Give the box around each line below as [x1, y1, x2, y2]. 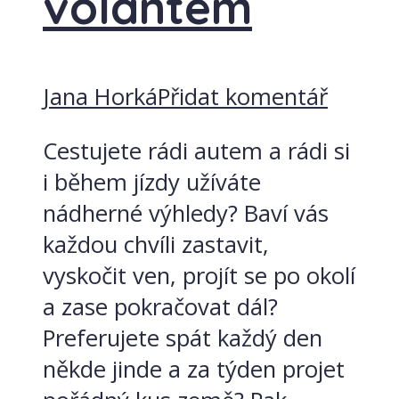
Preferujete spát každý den [43, 322, 322, 354]
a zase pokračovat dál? [43, 290, 278, 322]
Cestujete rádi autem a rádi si [43, 134, 350, 167]
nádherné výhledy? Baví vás [43, 197, 329, 229]
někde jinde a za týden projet [43, 353, 345, 385]
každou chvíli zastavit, [43, 228, 269, 260]
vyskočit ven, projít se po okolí [43, 259, 355, 291]
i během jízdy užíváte [43, 166, 261, 198]
